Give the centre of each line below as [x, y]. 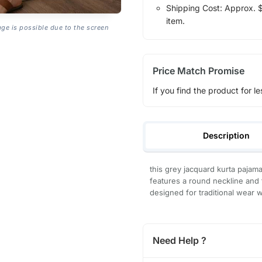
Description [227, 136]
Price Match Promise [198, 70]
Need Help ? [179, 241]
